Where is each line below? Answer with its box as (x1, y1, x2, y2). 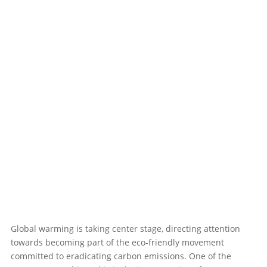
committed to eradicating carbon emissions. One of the (10, 250, 231, 262)
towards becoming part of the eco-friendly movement (10, 237, 224, 249)
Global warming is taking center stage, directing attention (10, 223, 240, 235)
